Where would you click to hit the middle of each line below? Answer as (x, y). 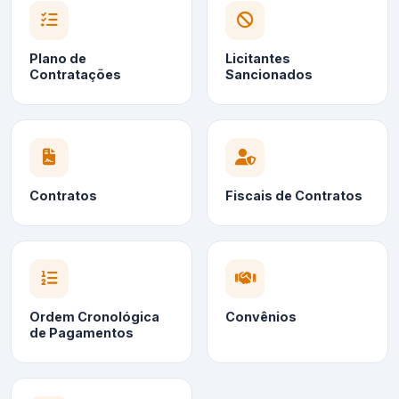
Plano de (58, 59)
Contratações (75, 75)
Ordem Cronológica (94, 317)
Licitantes (258, 59)
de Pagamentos (81, 333)
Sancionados (269, 75)
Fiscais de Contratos (294, 196)
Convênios (261, 317)
